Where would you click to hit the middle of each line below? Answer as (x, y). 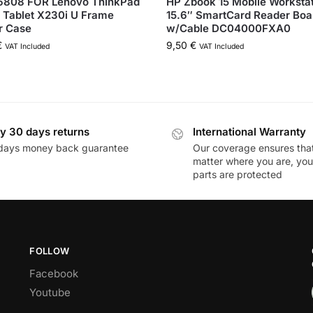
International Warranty (249, 132)
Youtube (50, 293)
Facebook (54, 274)
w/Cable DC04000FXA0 (229, 29)
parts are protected (238, 174)
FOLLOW (50, 250)
